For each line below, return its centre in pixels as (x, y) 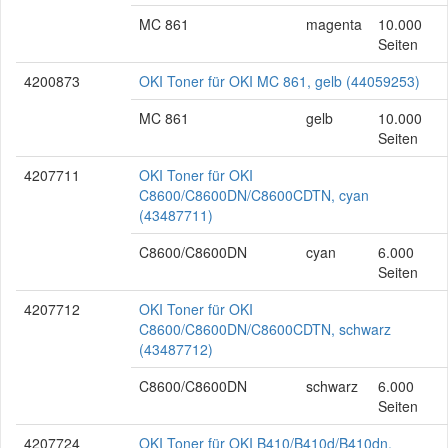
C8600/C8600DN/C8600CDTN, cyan (254, 195)
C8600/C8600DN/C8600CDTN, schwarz (265, 329)
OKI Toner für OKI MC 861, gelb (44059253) (279, 81)
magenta (334, 24)
